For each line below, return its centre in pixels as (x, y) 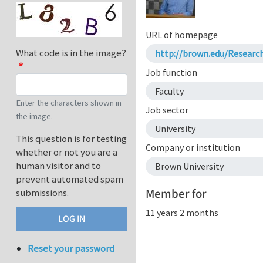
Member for (176, 194)
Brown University (189, 166)
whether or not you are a (67, 152)
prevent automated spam (70, 179)
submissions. (42, 193)
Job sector (167, 110)
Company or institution (193, 147)
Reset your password (71, 249)
